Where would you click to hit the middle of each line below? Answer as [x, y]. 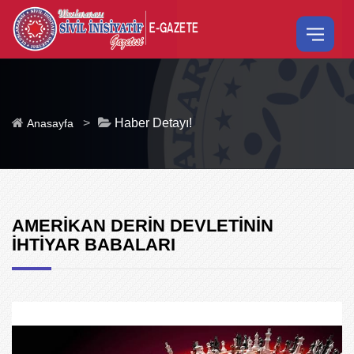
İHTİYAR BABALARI [94, 245]
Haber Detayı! [152, 123]
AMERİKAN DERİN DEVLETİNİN [143, 226]
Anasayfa [50, 123]
